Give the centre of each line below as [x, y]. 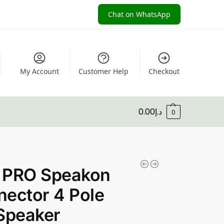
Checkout [164, 71]
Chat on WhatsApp [139, 14]
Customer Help [104, 71]
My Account [39, 71]
